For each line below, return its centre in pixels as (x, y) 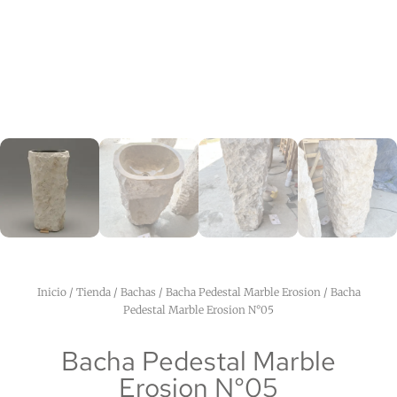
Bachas (138, 292)
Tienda (93, 292)
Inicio (51, 292)
